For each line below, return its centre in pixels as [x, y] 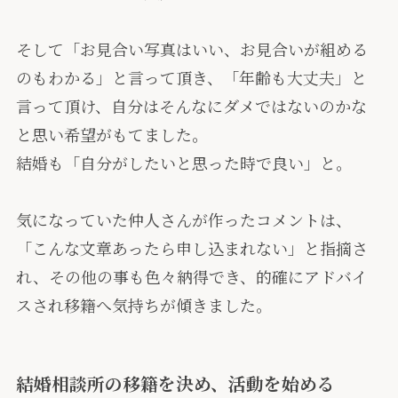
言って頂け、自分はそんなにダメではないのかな [191, 105]
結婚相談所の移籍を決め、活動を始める [175, 383]
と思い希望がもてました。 [111, 134]
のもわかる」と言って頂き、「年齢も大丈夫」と [191, 77]
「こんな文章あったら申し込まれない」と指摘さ [191, 247]
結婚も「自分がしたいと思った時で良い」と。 [183, 162]
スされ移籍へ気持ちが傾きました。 [143, 304]
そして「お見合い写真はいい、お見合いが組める [191, 48]
